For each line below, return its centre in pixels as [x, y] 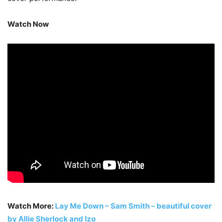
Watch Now [28, 24]
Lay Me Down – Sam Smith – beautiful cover [133, 206]
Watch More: [31, 206]
